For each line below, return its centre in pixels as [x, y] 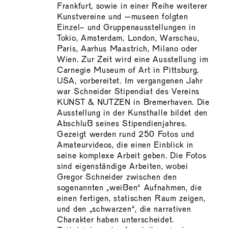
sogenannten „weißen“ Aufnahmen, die [130, 188]
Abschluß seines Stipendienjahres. [122, 124]
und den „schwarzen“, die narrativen [124, 209]
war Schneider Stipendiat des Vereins [129, 92]
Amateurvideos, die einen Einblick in [125, 145]
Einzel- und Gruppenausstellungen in [126, 28]
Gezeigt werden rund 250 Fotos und [126, 135]
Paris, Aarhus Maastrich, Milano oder [127, 49]
